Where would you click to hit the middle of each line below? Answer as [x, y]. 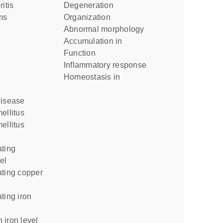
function [82, 53]
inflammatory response [106, 65]
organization [90, 17]
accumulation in [96, 41]
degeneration [92, 5]
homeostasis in [95, 77]
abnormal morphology [107, 29]
